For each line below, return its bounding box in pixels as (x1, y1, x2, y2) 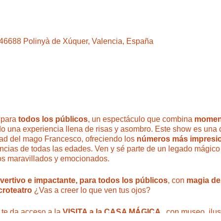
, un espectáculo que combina (87, 114, 194, 123)
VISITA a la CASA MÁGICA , (60, 207, 164, 216)
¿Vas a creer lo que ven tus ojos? (34, 185, 150, 194)
